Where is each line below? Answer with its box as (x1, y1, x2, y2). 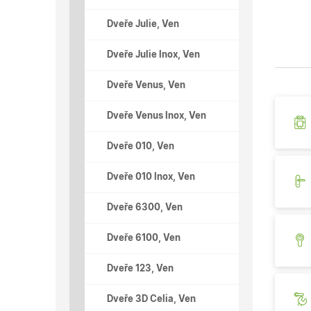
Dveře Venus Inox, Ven (107, 112, 206, 121)
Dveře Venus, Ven (107, 81, 185, 91)
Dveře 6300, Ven (107, 203, 183, 213)
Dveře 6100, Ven (107, 234, 180, 244)
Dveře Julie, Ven (107, 20, 179, 30)
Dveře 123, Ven (107, 264, 174, 274)
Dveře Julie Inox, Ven (107, 51, 200, 60)
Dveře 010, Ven (107, 142, 174, 152)
